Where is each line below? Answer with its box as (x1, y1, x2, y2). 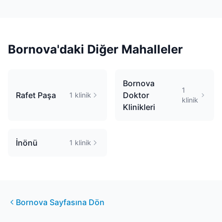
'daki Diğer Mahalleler (57, 42, 183, 56)
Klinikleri (123, 102, 155, 112)
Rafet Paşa (16, 90, 56, 100)
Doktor (123, 90, 149, 100)
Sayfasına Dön (48, 197, 105, 207)
